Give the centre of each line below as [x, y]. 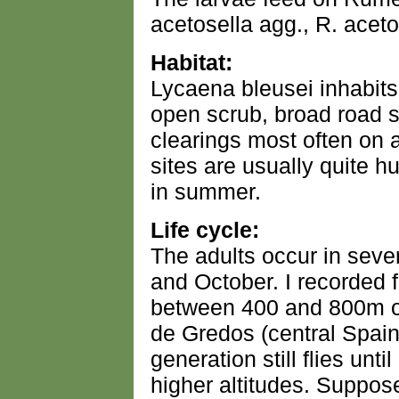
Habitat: [191, 62]
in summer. [206, 191]
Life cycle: [205, 230]
